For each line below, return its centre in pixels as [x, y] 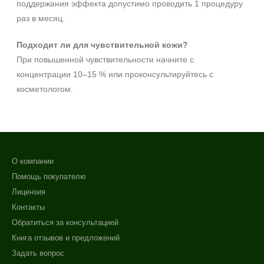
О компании [33, 161]
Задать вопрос [38, 253]
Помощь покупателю [49, 176]
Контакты [28, 207]
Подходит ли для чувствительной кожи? [102, 45]
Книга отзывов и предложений [66, 238]
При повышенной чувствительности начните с [105, 60]
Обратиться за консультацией [65, 222]
